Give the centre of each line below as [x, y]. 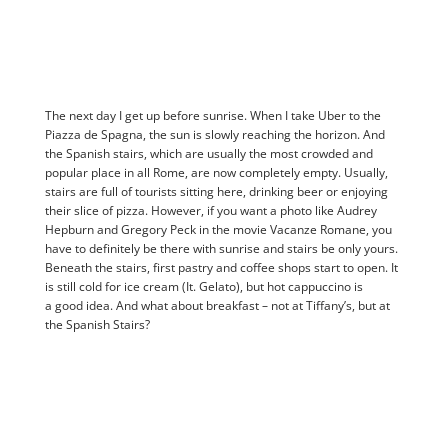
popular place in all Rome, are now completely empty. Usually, [216, 173]
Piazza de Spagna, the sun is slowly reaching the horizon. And [214, 135]
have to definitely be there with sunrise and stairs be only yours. [221, 249]
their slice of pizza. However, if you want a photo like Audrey [210, 211]
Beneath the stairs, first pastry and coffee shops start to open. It [221, 268]
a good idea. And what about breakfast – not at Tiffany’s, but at [217, 306]
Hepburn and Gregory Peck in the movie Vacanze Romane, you [218, 230]
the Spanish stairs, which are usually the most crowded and [208, 154]
